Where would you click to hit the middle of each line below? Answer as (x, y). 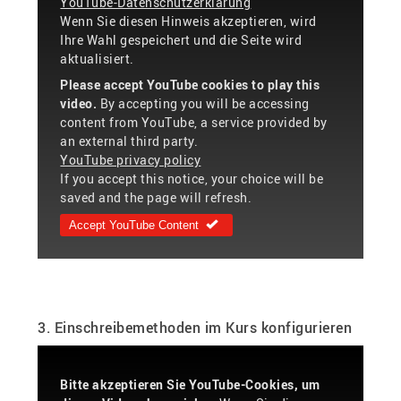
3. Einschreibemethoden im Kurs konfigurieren (195, 327)
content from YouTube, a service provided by (194, 122)
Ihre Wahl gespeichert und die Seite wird (181, 39)
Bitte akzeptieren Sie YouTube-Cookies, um (190, 384)
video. (79, 103)
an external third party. (129, 141)
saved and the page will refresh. (156, 197)
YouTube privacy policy (131, 159)
